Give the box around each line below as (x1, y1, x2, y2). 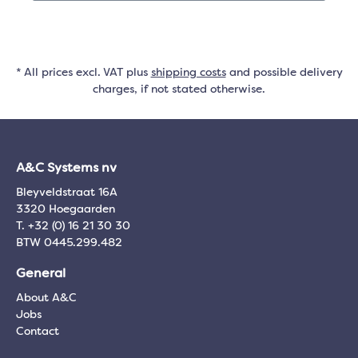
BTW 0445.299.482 (16, 237, 122, 249)
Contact (16, 326, 59, 337)
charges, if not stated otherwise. (93, 84, 265, 95)
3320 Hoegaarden (16, 204, 115, 215)
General (16, 268, 66, 280)
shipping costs (150, 67, 226, 78)
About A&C (16, 292, 77, 304)
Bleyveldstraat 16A (16, 187, 117, 198)
